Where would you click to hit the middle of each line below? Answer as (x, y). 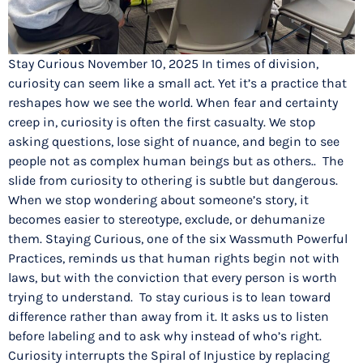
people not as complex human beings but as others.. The (176, 161)
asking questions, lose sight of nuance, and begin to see (174, 142)
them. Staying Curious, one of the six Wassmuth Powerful (178, 239)
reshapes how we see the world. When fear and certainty (173, 103)
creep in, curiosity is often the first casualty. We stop (162, 122)
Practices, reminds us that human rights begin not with (174, 258)
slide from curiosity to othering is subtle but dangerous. (173, 181)
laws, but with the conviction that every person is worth (173, 278)
